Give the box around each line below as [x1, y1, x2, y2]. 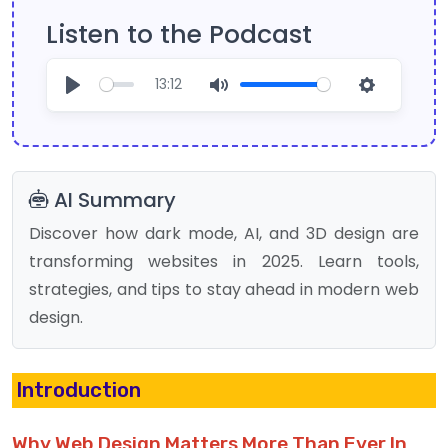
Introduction [16, 377, 142, 402]
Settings [367, 95, 431, 119]
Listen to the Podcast [46, 16, 312, 52]
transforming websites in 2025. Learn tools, [29, 249, 419, 273]
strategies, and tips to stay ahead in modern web [29, 277, 419, 301]
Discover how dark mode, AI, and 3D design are [29, 221, 419, 245]
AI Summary [49, 185, 176, 214]
